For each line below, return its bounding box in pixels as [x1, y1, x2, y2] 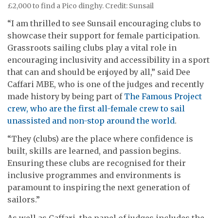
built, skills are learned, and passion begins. [7, 146, 181, 156]
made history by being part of [7, 91, 124, 101]
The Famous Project [124, 91, 202, 101]
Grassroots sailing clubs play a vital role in [7, 42, 177, 53]
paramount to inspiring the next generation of [7, 182, 190, 193]
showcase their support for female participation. [7, 30, 200, 40]
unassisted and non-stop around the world [7, 115, 175, 126]
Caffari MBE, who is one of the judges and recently [7, 79, 204, 89]
